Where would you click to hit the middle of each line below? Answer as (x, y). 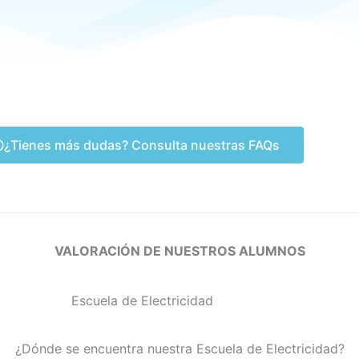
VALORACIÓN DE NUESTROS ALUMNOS (179, 250)
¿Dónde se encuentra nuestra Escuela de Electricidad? (179, 348)
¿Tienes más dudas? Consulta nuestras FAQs (142, 145)
